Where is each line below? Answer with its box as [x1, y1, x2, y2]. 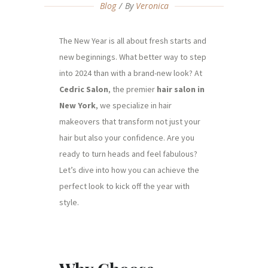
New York [59, 100, 96, 111]
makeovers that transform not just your [59, 116, 200, 127]
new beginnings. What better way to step [59, 51, 206, 62]
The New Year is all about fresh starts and [59, 35, 206, 46]
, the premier [108, 84, 157, 95]
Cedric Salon [59, 84, 108, 95]
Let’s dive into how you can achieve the [59, 165, 199, 175]
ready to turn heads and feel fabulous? [59, 148, 197, 159]
